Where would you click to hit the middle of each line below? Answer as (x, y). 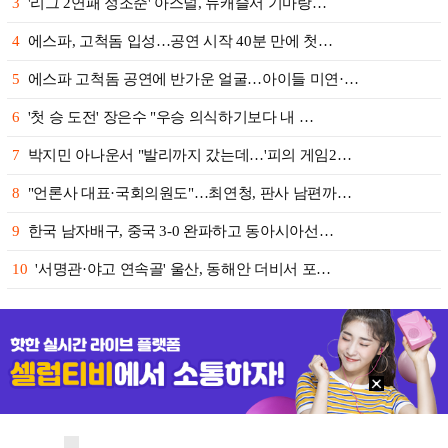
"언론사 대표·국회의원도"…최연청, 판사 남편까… (189, 193)
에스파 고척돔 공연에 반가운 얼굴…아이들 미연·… (193, 79)
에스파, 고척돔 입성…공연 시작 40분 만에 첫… (180, 41)
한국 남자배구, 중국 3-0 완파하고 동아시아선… (180, 231)
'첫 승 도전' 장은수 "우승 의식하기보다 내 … (170, 117)
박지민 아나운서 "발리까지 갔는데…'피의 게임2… (189, 155)
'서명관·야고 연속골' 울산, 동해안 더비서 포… (183, 269)
